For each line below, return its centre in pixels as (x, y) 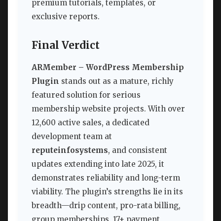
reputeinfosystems (70, 150)
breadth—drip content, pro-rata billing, (106, 205)
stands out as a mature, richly (116, 81)
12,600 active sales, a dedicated (91, 122)
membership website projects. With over (108, 109)
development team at (72, 136)
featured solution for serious (86, 95)
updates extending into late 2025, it (98, 164)
